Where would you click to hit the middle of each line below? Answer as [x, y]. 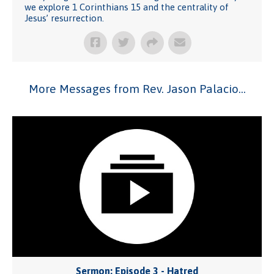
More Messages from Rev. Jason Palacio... [137, 89]
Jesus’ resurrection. [64, 18]
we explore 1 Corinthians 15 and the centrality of [127, 7]
